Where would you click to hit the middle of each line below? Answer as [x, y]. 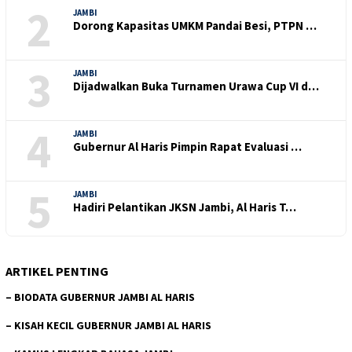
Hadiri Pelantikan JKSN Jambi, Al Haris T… [185, 207]
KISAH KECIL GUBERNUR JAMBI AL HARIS [113, 326]
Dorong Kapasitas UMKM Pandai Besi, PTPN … [195, 26]
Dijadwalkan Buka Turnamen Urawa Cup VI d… [196, 86]
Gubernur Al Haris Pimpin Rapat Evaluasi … [187, 147]
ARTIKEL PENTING [57, 271]
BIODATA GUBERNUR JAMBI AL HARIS [104, 297]
